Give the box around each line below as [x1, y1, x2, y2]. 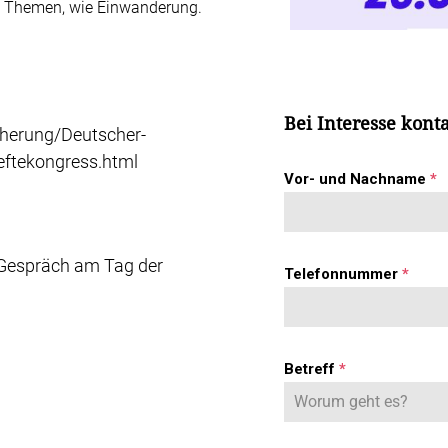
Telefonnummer [284, 264, 402, 283]
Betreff [284, 359, 339, 378]
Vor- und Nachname [284, 169, 430, 188]
